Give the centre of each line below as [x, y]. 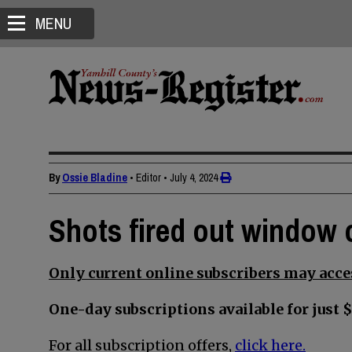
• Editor [145, 178]
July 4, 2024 [194, 178]
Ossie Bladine [95, 178]
